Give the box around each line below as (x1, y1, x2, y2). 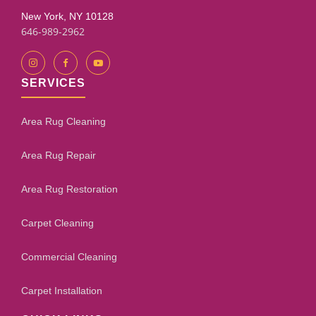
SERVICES (21, 77, 85, 89)
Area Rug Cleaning (21, 116, 106, 127)
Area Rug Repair (21, 150, 96, 161)
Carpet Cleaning (21, 217, 94, 229)
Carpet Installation (21, 285, 102, 296)
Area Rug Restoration (21, 183, 118, 195)
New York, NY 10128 (21, 11, 114, 22)
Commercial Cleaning (21, 251, 117, 262)
